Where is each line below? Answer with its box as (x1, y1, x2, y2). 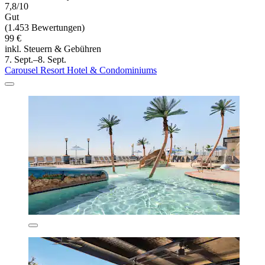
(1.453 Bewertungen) (5, 22, 85, 33)
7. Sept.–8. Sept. (5, 54, 66, 64)
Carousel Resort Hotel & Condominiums (5, 64, 157, 75)
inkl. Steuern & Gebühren (5, 43, 101, 54)
